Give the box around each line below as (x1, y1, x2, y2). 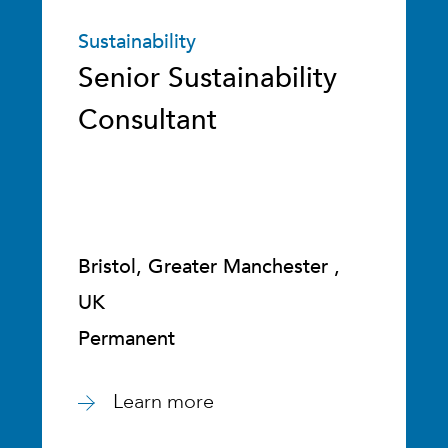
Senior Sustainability (78, 59, 338, 97)
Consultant (78, 101, 218, 139)
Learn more (113, 388, 215, 415)
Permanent (78, 325, 176, 352)
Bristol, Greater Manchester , (78, 253, 341, 280)
